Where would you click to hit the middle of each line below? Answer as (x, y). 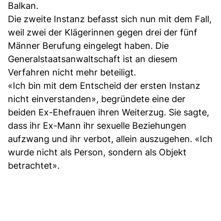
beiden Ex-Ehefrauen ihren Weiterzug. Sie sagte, (109, 112)
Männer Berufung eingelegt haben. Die (88, 45)
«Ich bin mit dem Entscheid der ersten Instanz (104, 85)
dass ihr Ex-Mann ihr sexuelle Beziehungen (97, 125)
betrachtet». (34, 165)
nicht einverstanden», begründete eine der (97, 99)
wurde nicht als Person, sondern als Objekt (97, 152)
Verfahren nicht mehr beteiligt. (72, 72)
